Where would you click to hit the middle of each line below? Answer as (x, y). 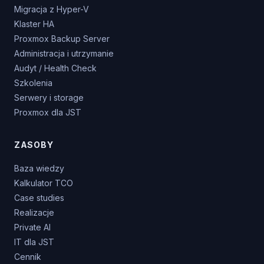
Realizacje (34, 212)
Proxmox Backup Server (62, 39)
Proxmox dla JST (48, 112)
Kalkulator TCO (44, 183)
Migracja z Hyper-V (52, 9)
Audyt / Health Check (55, 68)
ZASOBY (34, 145)
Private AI (32, 227)
